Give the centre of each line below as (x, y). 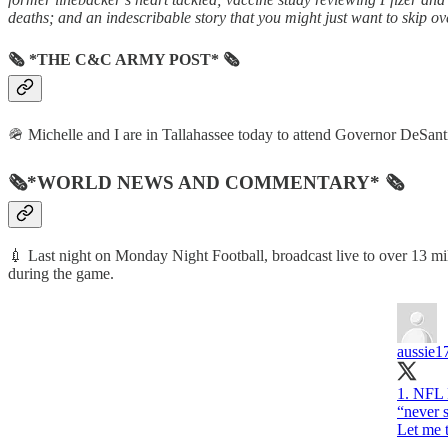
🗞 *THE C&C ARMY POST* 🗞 (124, 59)
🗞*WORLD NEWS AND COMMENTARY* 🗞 (206, 182)
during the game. (61, 273)
